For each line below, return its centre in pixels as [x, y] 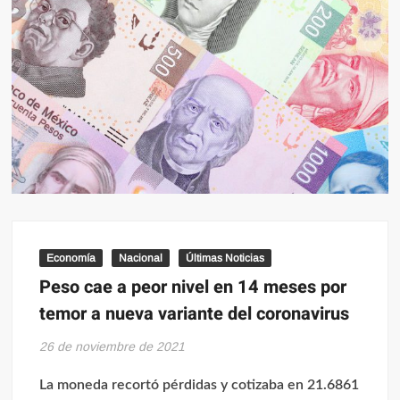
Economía [71, 258]
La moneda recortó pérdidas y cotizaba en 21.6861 [200, 384]
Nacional [141, 258]
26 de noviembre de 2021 [112, 346]
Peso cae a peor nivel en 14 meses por [193, 287]
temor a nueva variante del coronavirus [195, 313]
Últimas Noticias [225, 258]
